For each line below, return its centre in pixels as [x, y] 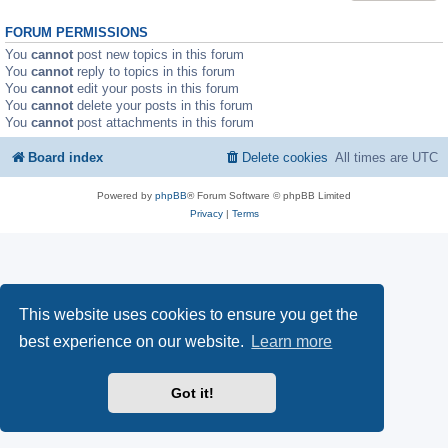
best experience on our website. [134, 342]
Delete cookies [285, 158]
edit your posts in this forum [156, 88]
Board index [65, 158]
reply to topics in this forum [154, 71]
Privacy [206, 214]
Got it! [192, 393]
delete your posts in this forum [163, 105]
